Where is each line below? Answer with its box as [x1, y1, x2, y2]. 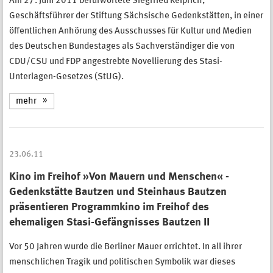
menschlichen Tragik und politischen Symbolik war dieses [9, 258, 235, 268]
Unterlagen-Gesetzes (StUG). [9, 72, 124, 82]
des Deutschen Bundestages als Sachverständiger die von [9, 41, 235, 51]
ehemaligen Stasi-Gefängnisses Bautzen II [9, 217, 210, 229]
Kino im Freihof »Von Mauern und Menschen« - [9, 171, 229, 183]
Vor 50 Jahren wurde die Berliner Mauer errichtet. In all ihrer [9, 243, 242, 252]
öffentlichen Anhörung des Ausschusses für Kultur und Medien [9, 26, 252, 36]
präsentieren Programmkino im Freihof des [9, 202, 209, 213]
